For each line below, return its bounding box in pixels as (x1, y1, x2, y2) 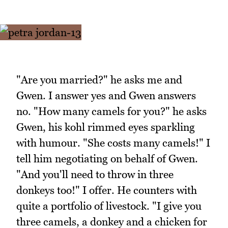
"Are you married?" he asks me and (16, 73, 182, 87)
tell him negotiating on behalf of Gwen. (16, 152, 198, 165)
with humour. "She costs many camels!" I (16, 136, 210, 150)
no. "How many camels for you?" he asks (16, 105, 207, 118)
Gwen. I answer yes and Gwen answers (16, 89, 196, 102)
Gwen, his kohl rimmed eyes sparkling (16, 121, 195, 134)
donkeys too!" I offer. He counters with (16, 184, 197, 197)
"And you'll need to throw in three (16, 168, 174, 181)
